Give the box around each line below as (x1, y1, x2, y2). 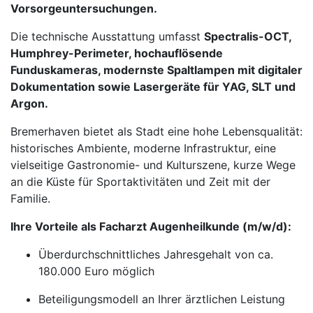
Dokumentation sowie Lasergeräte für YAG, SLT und (10, 80, 296, 94)
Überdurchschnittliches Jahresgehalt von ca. (38, 247, 273, 261)
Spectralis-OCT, (204, 29, 291, 43)
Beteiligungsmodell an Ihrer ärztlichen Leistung (38, 292, 285, 306)
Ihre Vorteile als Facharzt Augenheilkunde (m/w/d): (10, 219, 291, 233)
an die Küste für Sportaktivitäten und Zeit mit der (10, 175, 270, 189)
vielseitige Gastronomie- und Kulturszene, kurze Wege (10, 158, 296, 172)
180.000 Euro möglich (38, 264, 154, 278)
